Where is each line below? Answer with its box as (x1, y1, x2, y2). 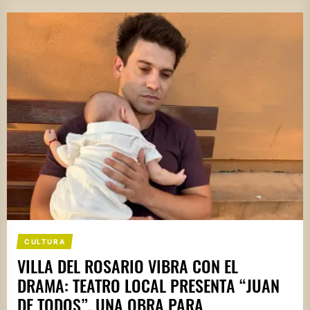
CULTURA (24, 237, 66, 246)
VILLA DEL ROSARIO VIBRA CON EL (17, 253, 238, 278)
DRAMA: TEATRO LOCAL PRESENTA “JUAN (17, 272, 280, 298)
